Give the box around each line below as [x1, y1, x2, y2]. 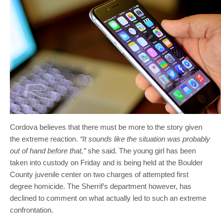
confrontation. [10, 206, 53, 215]
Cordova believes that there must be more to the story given [10, 123, 202, 132]
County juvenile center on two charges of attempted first [10, 170, 188, 179]
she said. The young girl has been [86, 147, 196, 155]
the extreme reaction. [10, 135, 80, 144]
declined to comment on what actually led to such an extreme [10, 194, 206, 203]
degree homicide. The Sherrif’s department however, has [10, 182, 191, 191]
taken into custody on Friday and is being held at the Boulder [10, 158, 203, 167]
